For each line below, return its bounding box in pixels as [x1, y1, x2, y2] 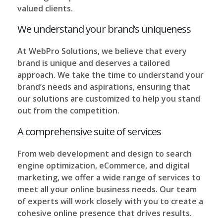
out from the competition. [17, 105, 119, 116]
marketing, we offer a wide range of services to [17, 171, 201, 183]
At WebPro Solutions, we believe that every [17, 46, 187, 57]
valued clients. [17, 3, 73, 14]
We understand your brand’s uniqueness [17, 22, 191, 36]
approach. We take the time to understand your [17, 69, 204, 81]
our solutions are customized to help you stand [17, 93, 200, 105]
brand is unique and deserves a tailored [17, 57, 170, 69]
